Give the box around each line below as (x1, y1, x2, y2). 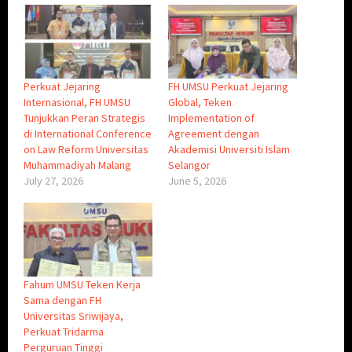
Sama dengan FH (24, 292, 101, 307)
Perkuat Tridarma (24, 324, 104, 339)
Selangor (168, 158, 211, 173)
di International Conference (24, 126, 152, 141)
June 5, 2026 (168, 174, 226, 189)
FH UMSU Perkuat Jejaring (168, 79, 288, 94)
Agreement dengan (168, 126, 259, 141)
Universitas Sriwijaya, (24, 308, 123, 323)
